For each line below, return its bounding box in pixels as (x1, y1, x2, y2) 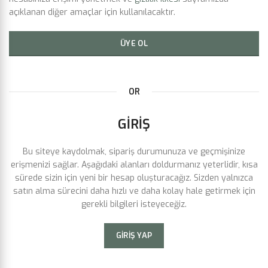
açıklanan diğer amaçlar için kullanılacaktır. (9, 7, 175, 18)
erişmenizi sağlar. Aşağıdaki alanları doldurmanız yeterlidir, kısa (10, 159, 258, 170)
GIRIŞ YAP (115, 230, 153, 240)
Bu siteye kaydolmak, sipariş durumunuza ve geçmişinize (23, 146, 245, 157)
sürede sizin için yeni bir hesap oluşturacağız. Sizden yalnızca (15, 172, 253, 184)
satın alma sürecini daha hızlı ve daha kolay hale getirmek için (13, 185, 255, 197)
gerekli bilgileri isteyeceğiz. (81, 199, 187, 210)
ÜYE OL (120, 38, 148, 48)
